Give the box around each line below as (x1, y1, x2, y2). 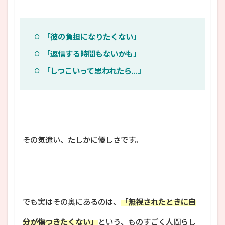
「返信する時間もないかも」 (42, 49, 141, 58)
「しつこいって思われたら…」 (42, 66, 145, 75)
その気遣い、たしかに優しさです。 (23, 135, 142, 144)
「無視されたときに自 (121, 197, 196, 206)
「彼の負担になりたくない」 (42, 32, 141, 41)
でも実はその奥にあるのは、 (23, 197, 121, 206)
